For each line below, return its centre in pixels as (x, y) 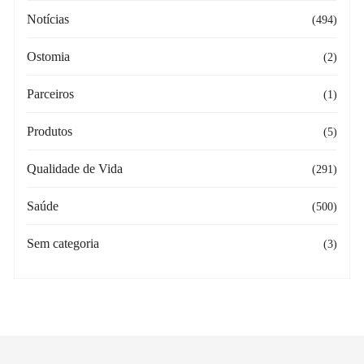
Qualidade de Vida (75, 168)
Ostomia (49, 56)
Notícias (48, 19)
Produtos (50, 131)
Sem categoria (63, 243)
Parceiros (51, 93)
